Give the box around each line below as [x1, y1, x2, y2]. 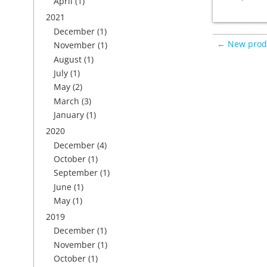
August [54, 53, 82, 65]
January [54, 109, 84, 121]
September [54, 167, 98, 179]
